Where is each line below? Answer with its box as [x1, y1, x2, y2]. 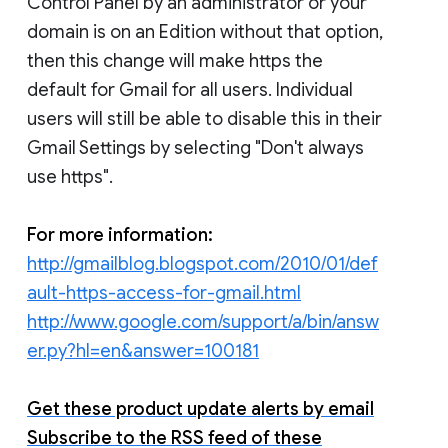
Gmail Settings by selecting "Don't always [27, 136, 364, 159]
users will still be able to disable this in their [27, 107, 382, 130]
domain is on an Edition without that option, [27, 20, 383, 43]
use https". [27, 165, 113, 188]
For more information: [27, 223, 213, 246]
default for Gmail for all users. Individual [27, 78, 353, 101]
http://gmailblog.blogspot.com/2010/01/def [27, 252, 378, 275]
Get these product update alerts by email [27, 397, 374, 420]
